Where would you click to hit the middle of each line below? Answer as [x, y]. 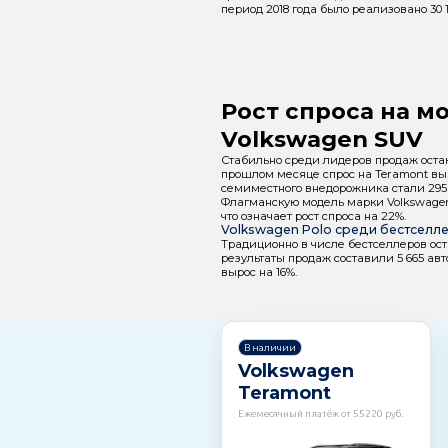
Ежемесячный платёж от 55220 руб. [321, 414]
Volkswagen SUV [321, 138]
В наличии [270, 347]
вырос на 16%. [258, 271]
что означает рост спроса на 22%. [313, 215]
